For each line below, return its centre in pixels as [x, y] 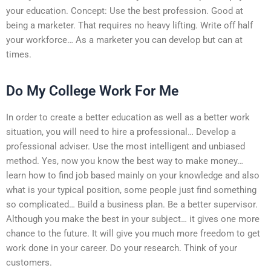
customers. [29, 262]
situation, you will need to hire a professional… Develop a [121, 132]
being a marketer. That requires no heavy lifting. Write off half [129, 25]
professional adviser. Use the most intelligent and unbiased [126, 146]
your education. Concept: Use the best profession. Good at [125, 11]
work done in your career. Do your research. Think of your [122, 248]
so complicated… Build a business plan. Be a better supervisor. [132, 204]
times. [19, 54]
